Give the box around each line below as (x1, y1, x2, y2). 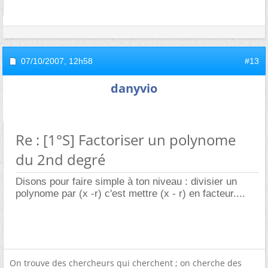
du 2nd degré (16, 149, 105, 169)
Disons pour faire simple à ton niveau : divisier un (16, 175, 237, 187)
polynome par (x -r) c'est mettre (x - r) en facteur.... (16, 187, 245, 199)
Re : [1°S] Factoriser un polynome (16, 129, 236, 150)
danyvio (111, 80, 157, 96)
